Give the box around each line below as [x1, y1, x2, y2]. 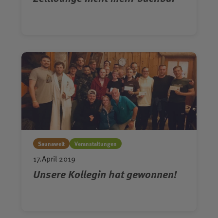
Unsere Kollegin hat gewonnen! [33, 166, 177, 182]
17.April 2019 [33, 153, 75, 164]
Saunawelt [38, 139, 65, 148]
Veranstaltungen [74, 139, 117, 148]
